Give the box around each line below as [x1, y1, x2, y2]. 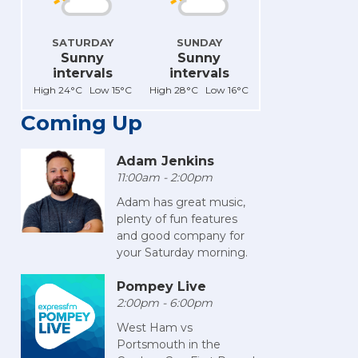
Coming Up [21, 110, 142, 137]
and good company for [117, 229, 245, 244]
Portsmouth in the [117, 337, 221, 352]
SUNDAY [176, 36, 222, 50]
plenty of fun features [117, 212, 237, 227]
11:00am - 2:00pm [117, 170, 213, 185]
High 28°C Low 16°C [149, 84, 249, 97]
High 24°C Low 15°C [33, 84, 132, 97]
